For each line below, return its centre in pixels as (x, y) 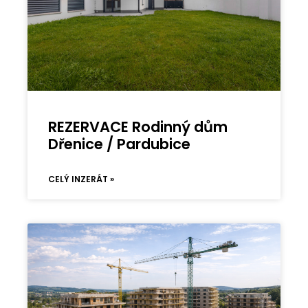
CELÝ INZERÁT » (81, 179)
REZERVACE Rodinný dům (138, 126)
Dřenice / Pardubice (120, 144)
